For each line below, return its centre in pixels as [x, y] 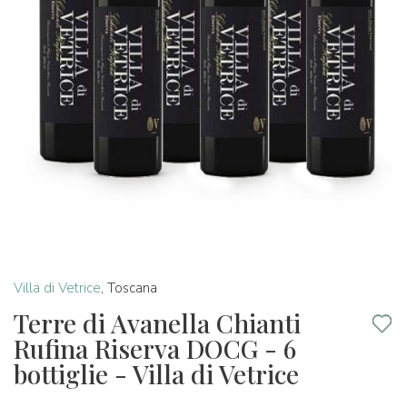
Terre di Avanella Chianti [157, 323]
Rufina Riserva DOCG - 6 [155, 348]
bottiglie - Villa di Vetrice [156, 374]
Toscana [132, 288]
